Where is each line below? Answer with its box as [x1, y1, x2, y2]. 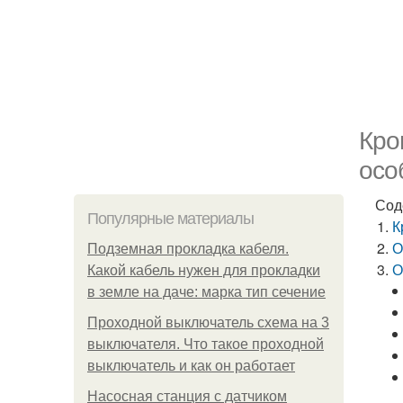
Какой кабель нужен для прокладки [87, 263, 320, 278]
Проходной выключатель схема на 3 [87, 315, 329, 330]
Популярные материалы [87, 210, 254, 228]
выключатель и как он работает [87, 358, 295, 373]
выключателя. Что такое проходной [87, 336, 324, 352]
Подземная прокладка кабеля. [87, 241, 289, 256]
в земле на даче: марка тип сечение [87, 284, 326, 300]
